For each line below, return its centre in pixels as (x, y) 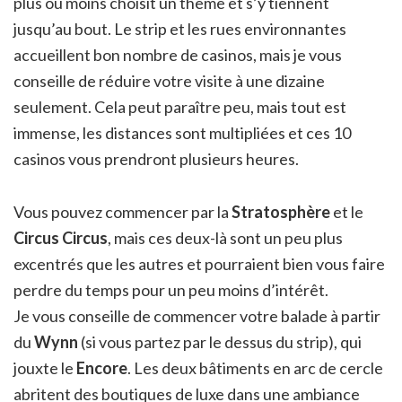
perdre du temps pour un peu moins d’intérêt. (171, 289)
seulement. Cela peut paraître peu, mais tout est (180, 106)
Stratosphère (281, 211)
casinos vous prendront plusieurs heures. (156, 158)
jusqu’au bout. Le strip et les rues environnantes (180, 28)
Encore (102, 367)
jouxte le (45, 367)
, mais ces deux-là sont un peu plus (225, 237)
